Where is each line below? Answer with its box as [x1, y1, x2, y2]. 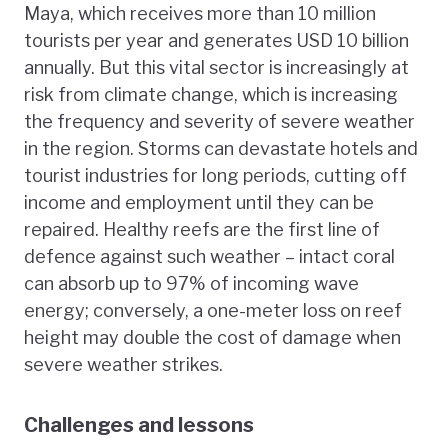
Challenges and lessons [24, 413, 254, 438]
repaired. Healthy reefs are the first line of [24, 219, 380, 241]
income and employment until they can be [24, 192, 374, 214]
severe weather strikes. [24, 354, 223, 376]
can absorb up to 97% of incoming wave [24, 273, 359, 295]
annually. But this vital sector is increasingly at [24, 57, 409, 79]
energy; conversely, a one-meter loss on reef [24, 300, 402, 322]
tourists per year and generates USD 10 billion [24, 30, 409, 52]
